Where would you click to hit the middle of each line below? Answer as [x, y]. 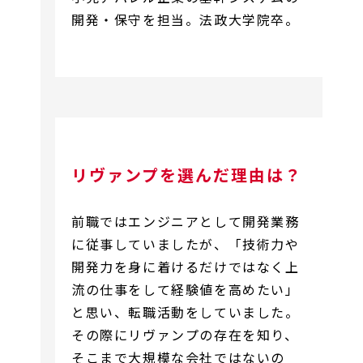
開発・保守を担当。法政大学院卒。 [186, 19]
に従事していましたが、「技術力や [186, 243]
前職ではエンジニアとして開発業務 [186, 221]
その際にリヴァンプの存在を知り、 [185, 334]
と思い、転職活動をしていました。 [186, 312]
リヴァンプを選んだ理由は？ [187, 174]
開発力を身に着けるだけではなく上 [186, 266]
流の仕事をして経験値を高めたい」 [186, 289]
